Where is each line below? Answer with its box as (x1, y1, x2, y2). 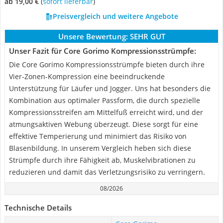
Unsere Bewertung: (58, 31, 128, 41)
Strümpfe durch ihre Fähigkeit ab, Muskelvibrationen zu (9, 155, 196, 165)
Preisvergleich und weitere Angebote (52, 11, 178, 21)
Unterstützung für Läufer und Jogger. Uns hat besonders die (9, 84, 211, 93)
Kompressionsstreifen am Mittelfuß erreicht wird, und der (9, 108, 203, 117)
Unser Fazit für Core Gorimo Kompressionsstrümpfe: (9, 46, 196, 56)
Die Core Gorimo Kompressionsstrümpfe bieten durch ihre (9, 60, 205, 69)
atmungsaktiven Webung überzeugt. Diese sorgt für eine (9, 119, 198, 129)
